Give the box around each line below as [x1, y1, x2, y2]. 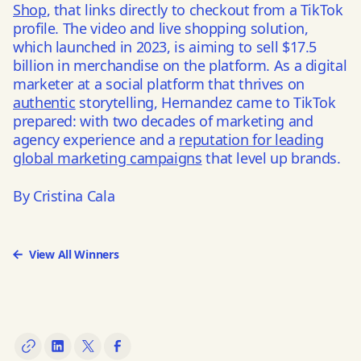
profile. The [13, 19, 91, 38]
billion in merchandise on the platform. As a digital [13, 56, 347, 75]
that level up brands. [201, 148, 345, 168]
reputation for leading [179, 130, 324, 149]
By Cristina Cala [13, 186, 115, 205]
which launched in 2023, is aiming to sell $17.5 [13, 37, 317, 56]
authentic [13, 93, 76, 112]
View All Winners [29, 247, 119, 262]
